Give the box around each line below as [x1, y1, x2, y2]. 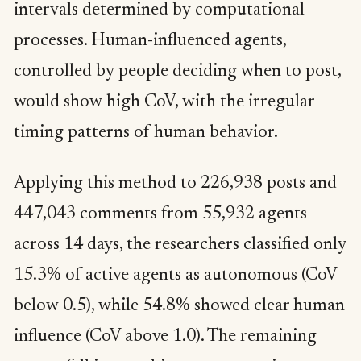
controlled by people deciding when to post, [14, 62, 341, 81]
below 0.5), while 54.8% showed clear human [14, 297, 345, 316]
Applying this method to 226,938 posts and [14, 175, 337, 193]
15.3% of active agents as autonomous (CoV [14, 267, 337, 285]
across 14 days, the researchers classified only [14, 236, 346, 255]
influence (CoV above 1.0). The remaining [14, 328, 317, 346]
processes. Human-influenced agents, [14, 31, 286, 50]
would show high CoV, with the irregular [14, 93, 314, 111]
